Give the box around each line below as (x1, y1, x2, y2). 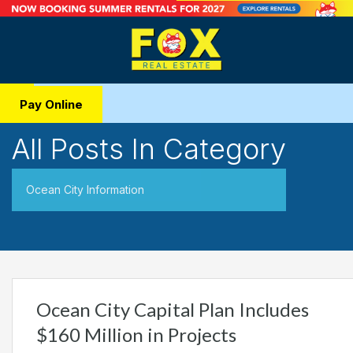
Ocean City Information (26, 183, 144, 197)
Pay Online (20, 97, 83, 113)
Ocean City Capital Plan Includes (36, 298, 309, 321)
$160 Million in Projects (36, 323, 236, 347)
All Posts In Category (12, 132, 286, 167)
